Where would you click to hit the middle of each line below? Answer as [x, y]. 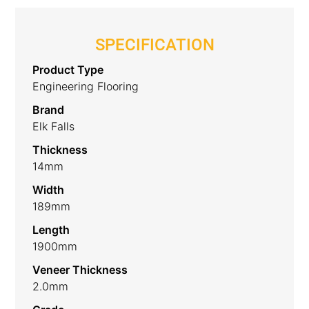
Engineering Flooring [86, 86]
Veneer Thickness [80, 269]
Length [51, 229]
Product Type [68, 69]
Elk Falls [54, 126]
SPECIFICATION [154, 44]
